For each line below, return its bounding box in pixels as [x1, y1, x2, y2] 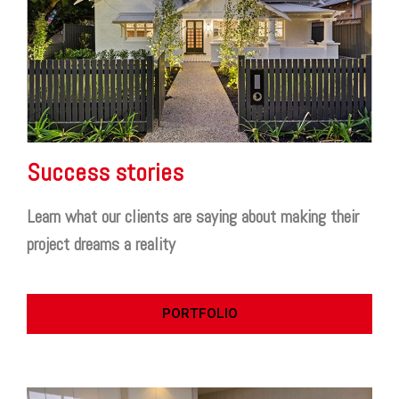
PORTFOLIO [161, 305, 238, 322]
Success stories [27, 157, 183, 189]
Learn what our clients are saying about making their [27, 206, 359, 229]
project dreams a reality [27, 233, 175, 256]
